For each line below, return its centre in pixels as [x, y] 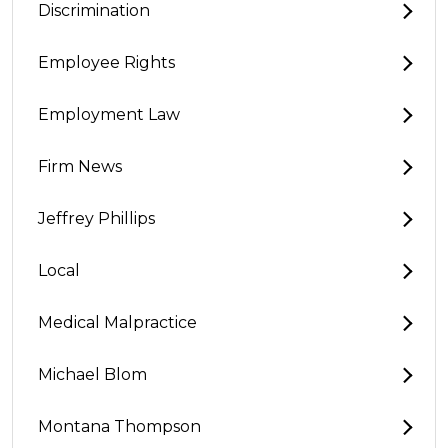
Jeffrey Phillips [96, 218]
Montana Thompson [119, 426]
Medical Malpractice [117, 322]
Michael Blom [92, 374]
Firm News [80, 166]
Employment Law [109, 114]
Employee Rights [106, 62]
